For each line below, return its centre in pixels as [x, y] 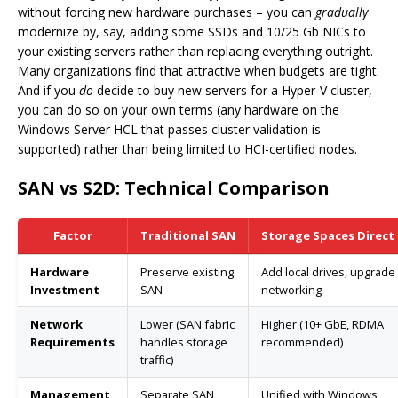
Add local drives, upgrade [328, 272]
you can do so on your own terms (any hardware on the [179, 110]
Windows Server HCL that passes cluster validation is [169, 130]
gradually [342, 12]
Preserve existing [187, 272]
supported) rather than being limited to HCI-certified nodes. [187, 149]
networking [291, 290]
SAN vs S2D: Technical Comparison [174, 188]
